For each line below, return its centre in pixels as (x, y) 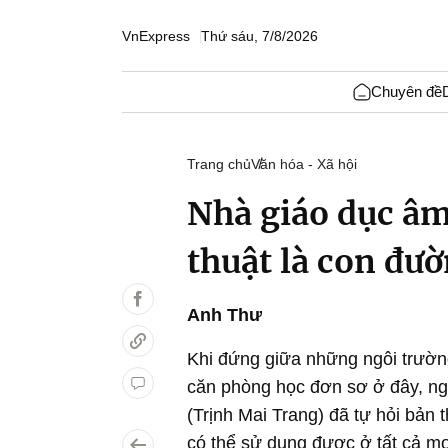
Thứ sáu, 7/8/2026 (259, 35)
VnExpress (156, 35)
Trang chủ (219, 164)
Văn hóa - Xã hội (304, 164)
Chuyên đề (406, 91)
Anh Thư (224, 315)
